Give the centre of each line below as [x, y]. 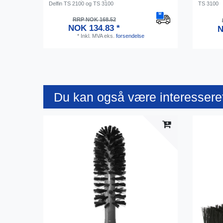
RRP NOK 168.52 [94, 19]
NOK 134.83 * [94, 28]
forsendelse [130, 36]
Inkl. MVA [91, 36]
